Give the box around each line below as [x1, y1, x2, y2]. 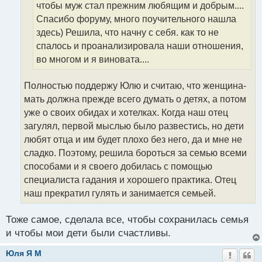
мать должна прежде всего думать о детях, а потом [24, 94, 246, 104]
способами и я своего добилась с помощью [24, 161, 212, 171]
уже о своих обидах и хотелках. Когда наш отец [24, 107, 228, 118]
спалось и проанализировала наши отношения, [36, 40, 243, 51]
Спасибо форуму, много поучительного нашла [36, 13, 236, 24]
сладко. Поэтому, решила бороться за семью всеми [24, 147, 247, 158]
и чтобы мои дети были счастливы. [6, 227, 171, 239]
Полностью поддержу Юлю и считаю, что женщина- [24, 80, 246, 91]
